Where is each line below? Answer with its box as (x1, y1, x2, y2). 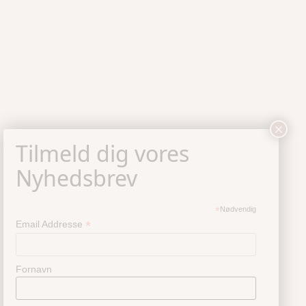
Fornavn (15, 263, 52, 275)
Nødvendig (220, 204, 257, 213)
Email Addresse (15, 218, 85, 229)
